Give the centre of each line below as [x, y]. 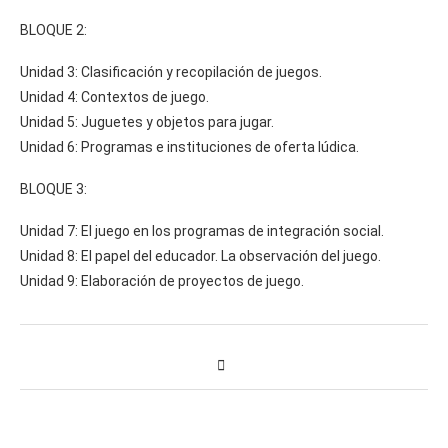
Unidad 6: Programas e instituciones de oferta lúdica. [189, 146]
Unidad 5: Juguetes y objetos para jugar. [147, 121]
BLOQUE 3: [53, 188]
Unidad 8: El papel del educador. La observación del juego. [200, 255]
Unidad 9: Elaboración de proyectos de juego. [162, 280]
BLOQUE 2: [53, 29]
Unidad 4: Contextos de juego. [114, 96]
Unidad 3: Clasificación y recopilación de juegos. [171, 71]
